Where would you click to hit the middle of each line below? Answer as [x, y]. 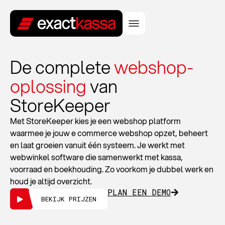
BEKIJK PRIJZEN [69, 199]
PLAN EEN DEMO [139, 192]
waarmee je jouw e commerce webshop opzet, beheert [109, 133]
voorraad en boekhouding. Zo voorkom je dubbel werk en [112, 169]
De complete [62, 67]
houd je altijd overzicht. [51, 181]
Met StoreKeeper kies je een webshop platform [95, 121]
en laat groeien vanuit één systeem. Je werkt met [97, 145]
